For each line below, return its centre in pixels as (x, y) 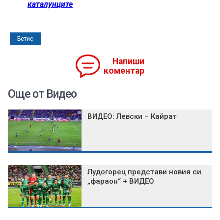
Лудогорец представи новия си (144, 172)
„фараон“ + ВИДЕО (121, 181)
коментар (124, 70)
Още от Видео (42, 94)
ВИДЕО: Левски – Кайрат (132, 116)
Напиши (128, 61)
